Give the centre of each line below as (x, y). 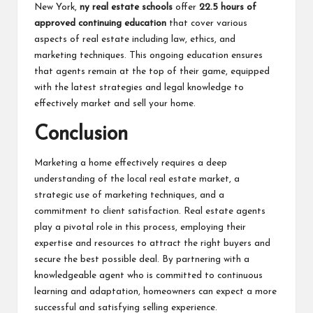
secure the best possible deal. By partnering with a (142, 260)
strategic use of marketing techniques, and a (129, 196)
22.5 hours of (228, 8)
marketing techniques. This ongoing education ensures (148, 56)
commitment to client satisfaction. (109, 212)
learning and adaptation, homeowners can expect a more (155, 292)
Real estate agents (225, 212)
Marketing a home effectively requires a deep (131, 163)
